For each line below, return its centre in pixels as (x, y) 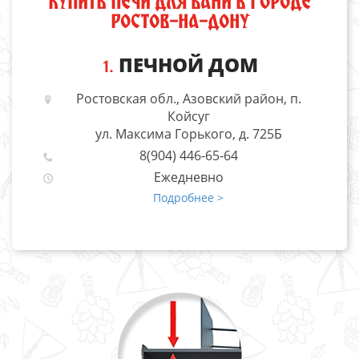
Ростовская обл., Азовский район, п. (188, 99)
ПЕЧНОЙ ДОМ (188, 65)
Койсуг (188, 116)
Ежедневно (188, 177)
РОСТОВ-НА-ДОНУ (179, 23)
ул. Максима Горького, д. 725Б (188, 134)
